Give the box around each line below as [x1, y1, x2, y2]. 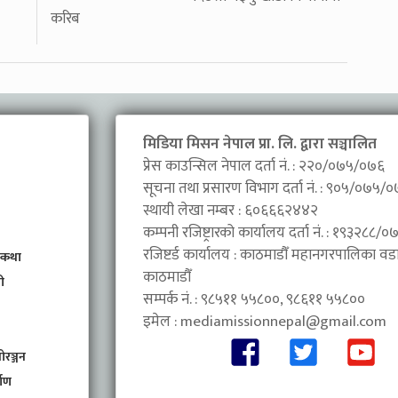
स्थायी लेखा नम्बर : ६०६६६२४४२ [142, 198, 318, 223]
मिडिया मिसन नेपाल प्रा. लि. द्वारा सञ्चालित [142, 131, 377, 156]
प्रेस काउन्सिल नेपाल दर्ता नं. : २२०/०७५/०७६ [142, 154, 385, 179]
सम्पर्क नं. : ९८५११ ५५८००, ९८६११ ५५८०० [142, 287, 365, 312]
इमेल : [142, 309, 180, 334]
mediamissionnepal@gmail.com [179, 309, 386, 334]
